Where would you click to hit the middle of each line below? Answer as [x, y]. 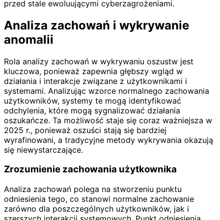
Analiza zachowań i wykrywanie [96, 25]
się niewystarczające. [43, 150]
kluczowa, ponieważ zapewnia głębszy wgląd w [93, 71]
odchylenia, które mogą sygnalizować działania [92, 110]
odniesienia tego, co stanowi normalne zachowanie [99, 199]
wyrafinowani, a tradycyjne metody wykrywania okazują [109, 140]
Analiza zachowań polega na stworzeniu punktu [93, 189]
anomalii [29, 39]
